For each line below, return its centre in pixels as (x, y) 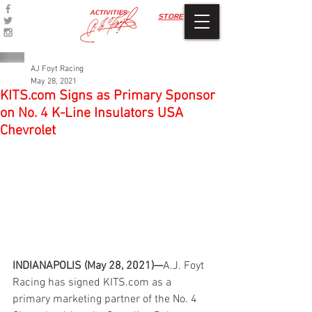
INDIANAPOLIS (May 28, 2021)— (88, 266)
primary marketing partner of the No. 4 (106, 299)
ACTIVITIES (108, 12)
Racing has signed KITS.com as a (93, 282)
